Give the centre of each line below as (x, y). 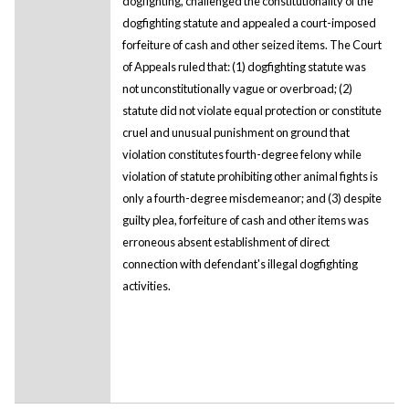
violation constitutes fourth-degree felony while (241, 154)
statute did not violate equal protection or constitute (252, 110)
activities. (146, 285)
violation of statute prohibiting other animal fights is (250, 176)
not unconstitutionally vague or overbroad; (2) (237, 88)
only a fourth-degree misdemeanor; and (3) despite (252, 198)
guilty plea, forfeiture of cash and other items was (245, 220)
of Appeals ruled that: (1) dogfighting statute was (244, 66)
